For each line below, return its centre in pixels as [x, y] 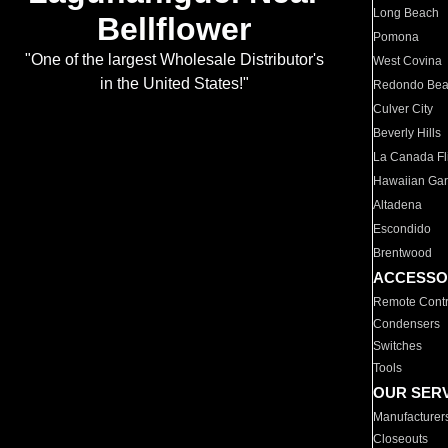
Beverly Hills [407, 133]
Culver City [403, 109]
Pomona [396, 37]
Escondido [402, 229]
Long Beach [406, 13]
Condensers [407, 324]
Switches [398, 346]
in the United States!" [174, 84]
